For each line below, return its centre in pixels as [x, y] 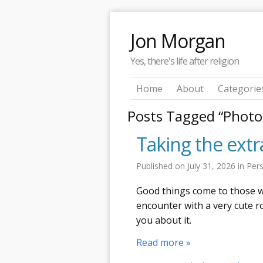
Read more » [163, 242]
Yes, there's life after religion [185, 61]
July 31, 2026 [213, 166]
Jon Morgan [178, 41]
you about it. [164, 220]
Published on [162, 166]
